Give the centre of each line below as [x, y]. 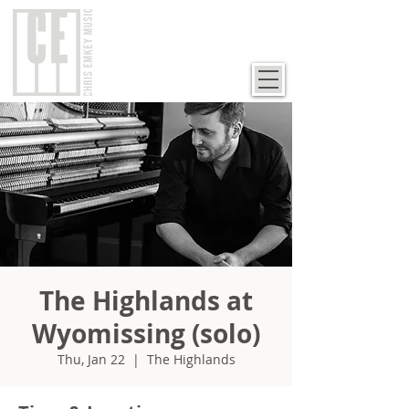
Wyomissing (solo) [146, 334]
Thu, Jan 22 [91, 359]
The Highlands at [146, 301]
